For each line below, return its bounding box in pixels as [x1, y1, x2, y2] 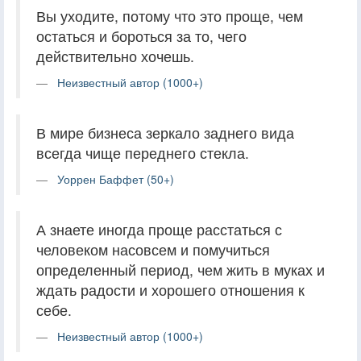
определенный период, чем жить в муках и [36, 259, 325, 280]
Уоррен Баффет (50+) [57, 170, 174, 187]
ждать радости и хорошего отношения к [36, 279, 305, 300]
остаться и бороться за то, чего [36, 25, 247, 46]
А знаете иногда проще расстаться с [36, 218, 282, 239]
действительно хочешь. [36, 45, 194, 66]
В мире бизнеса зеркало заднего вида [36, 122, 294, 143]
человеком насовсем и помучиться [36, 239, 270, 259]
